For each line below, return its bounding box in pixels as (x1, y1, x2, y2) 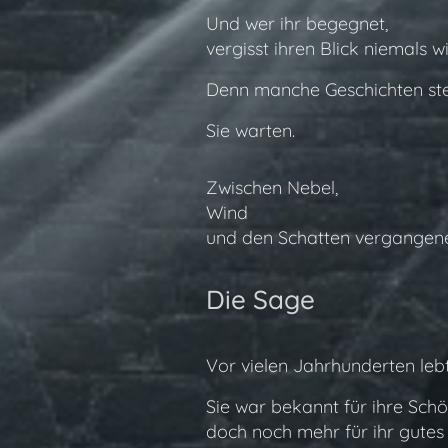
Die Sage (205, 283, 315, 316)
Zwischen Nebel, (205, 176, 338, 199)
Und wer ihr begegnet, (205, 12, 388, 35)
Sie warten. (205, 119, 295, 142)
